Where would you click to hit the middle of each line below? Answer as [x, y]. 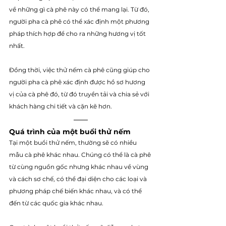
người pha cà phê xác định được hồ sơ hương [78, 82]
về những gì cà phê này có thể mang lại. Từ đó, [80, 9]
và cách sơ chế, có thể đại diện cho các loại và [79, 179]
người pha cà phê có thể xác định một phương [80, 21]
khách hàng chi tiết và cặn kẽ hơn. [61, 106]
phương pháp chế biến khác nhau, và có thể [76, 191]
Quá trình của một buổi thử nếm [71, 131]
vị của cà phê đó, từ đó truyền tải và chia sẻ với [80, 94]
